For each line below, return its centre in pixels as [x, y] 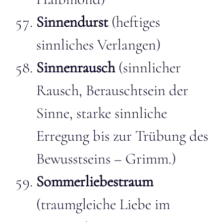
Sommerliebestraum [95, 181]
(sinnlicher [148, 67]
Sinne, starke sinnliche [102, 113]
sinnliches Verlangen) [98, 45]
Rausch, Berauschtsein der [112, 90]
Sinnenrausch [76, 67]
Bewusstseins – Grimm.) [106, 159]
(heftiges [134, 22]
